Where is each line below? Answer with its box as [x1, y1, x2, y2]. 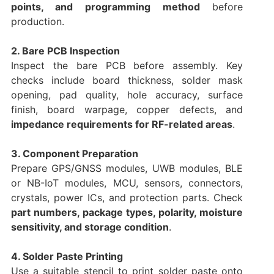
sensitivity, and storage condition [10, 221, 169, 234]
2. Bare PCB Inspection [10, 45, 120, 57]
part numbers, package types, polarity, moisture [10, 206, 243, 219]
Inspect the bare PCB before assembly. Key [10, 59, 243, 72]
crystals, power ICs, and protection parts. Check [10, 191, 243, 204]
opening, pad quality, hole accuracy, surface [10, 89, 243, 102]
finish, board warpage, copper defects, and [10, 103, 243, 116]
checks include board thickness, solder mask [10, 74, 243, 87]
